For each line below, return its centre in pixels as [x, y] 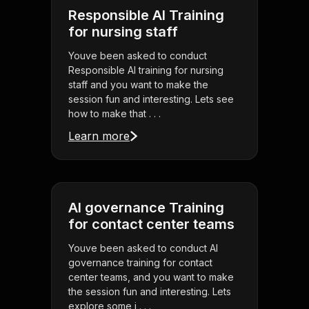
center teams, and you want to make [151, 277]
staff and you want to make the [138, 85]
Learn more [99, 136]
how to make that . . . [114, 114]
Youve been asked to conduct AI [143, 248]
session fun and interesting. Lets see [151, 99]
